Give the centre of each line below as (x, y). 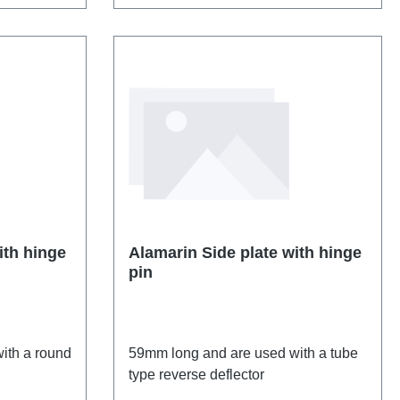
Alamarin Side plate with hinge (165, 253)
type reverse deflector (196, 375)
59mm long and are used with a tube (243, 354)
